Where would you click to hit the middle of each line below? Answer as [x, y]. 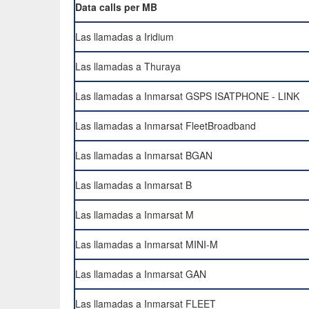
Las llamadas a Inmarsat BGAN [144, 155]
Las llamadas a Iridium [124, 37]
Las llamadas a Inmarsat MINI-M [147, 244]
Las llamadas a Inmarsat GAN [141, 274]
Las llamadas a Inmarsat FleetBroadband [166, 126]
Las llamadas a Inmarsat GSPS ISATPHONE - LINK [187, 96]
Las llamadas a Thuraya [128, 66]
